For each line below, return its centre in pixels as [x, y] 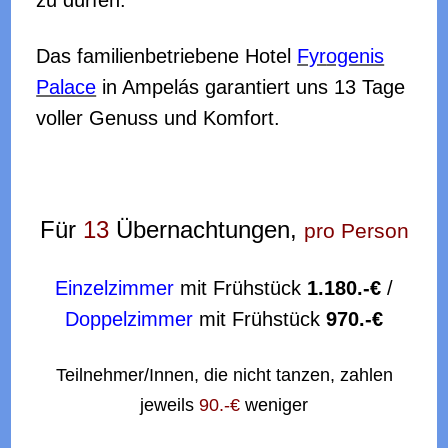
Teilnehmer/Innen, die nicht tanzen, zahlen [224, 375]
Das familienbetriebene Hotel [167, 56]
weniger [274, 405]
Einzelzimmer [114, 287]
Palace [66, 87]
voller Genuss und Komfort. [158, 118]
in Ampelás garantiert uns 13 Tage [251, 87]
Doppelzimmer [129, 318]
